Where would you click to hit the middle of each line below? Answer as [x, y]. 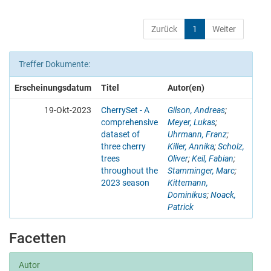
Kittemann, [188, 182]
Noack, [223, 194]
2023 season [125, 182]
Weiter [224, 29]
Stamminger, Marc [201, 170]
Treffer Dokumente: [54, 64]
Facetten [38, 238]
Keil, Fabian [213, 158]
